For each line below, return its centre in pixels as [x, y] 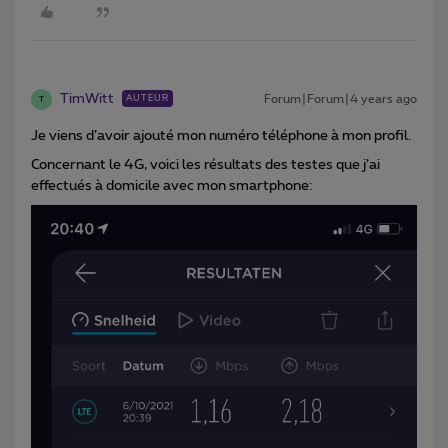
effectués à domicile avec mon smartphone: [173, 186]
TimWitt [87, 99]
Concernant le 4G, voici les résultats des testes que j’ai [205, 165]
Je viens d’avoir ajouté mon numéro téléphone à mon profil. [221, 136]
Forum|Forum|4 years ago [340, 99]
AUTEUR [147, 99]
